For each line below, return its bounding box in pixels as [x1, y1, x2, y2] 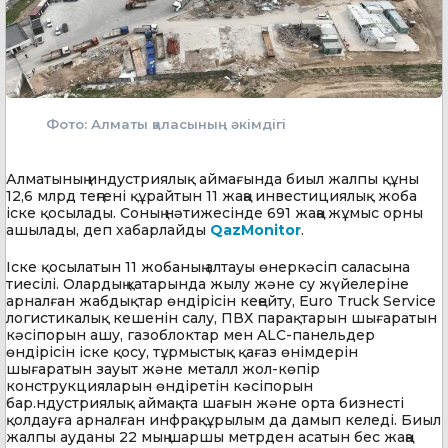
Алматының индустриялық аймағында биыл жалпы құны [6, 169, 419, 188]
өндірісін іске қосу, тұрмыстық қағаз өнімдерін [6, 342, 358, 361]
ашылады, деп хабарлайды [6, 220, 210, 239]
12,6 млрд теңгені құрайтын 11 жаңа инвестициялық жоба [6, 186, 417, 205]
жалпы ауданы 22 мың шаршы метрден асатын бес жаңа [6, 427, 413, 446]
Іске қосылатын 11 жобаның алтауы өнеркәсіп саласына [6, 257, 410, 276]
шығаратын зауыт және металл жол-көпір [6, 359, 320, 378]
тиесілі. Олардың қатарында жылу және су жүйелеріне [6, 274, 409, 293]
